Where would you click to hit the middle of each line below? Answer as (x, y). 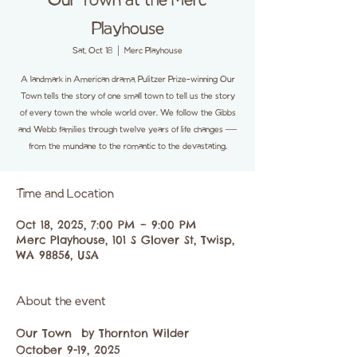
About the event (61, 302)
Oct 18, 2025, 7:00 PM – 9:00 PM (106, 225)
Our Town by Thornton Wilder (105, 333)
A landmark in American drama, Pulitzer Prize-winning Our (127, 80)
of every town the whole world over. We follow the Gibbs (127, 113)
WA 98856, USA (57, 255)
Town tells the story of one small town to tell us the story (127, 96)
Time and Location (65, 194)
